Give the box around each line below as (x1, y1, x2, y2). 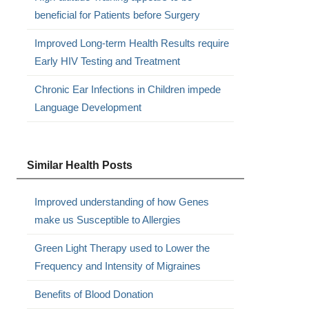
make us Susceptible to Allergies (34, 214, 181, 226)
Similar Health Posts (26, 159, 132, 171)
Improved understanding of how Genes (34, 196, 209, 208)
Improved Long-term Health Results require (34, 37, 229, 49)
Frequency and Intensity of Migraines (34, 260, 201, 272)
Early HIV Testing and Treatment (34, 55, 180, 67)
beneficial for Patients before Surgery (34, 9, 200, 21)
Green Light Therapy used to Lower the (34, 242, 210, 254)
